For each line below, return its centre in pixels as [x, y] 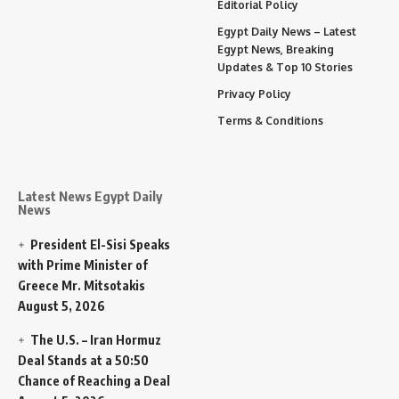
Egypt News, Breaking [276, 49]
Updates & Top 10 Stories [285, 67]
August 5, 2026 [61, 305]
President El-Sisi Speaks [101, 244]
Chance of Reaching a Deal [94, 380]
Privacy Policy [254, 94]
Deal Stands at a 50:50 [83, 360]
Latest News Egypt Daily [90, 195]
